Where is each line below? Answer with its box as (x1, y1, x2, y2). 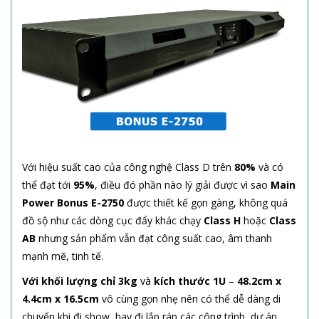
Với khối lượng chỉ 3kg (22, 274, 137, 288)
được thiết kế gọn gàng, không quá (127, 196, 288, 209)
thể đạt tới (22, 178, 73, 192)
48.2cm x (237, 274, 281, 288)
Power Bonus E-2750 (22, 196, 127, 209)
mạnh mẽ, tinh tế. (22, 249, 103, 263)
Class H (204, 214, 241, 227)
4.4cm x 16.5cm (22, 292, 99, 305)
